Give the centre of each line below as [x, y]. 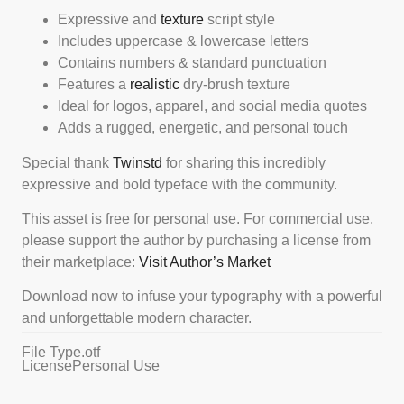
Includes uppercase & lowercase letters [183, 41]
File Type [51, 352]
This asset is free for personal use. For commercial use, [197, 218]
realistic [155, 85]
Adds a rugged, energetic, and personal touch [203, 128]
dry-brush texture [235, 85]
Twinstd [138, 162]
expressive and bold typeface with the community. [179, 184]
